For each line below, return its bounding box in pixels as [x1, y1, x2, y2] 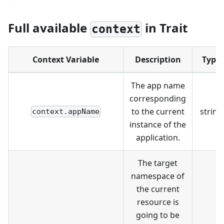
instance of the [129, 118, 186, 130]
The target [138, 157, 177, 168]
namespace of [131, 170, 184, 181]
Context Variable [32, 53, 99, 65]
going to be [136, 209, 179, 220]
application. [135, 131, 180, 143]
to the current [131, 105, 184, 117]
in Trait [142, 19, 188, 36]
